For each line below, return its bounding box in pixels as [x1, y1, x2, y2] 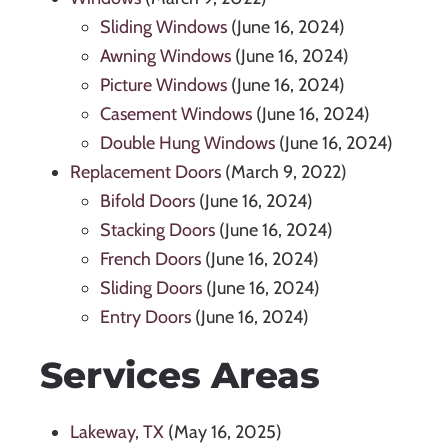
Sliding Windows [100, 16, 227, 39]
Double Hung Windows [100, 132, 275, 155]
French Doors [100, 248, 201, 271]
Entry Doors [100, 306, 191, 329]
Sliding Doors [100, 277, 202, 300]
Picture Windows [100, 74, 227, 97]
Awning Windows [100, 45, 231, 68]
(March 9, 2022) [225, 161, 347, 184]
